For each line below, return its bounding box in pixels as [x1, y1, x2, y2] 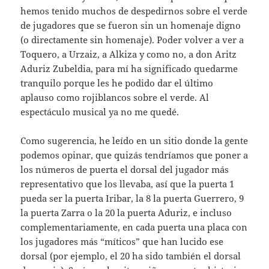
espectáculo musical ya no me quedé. [20, 106, 180, 118]
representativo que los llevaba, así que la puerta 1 [20, 178, 235, 190]
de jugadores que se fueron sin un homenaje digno [20, 19, 241, 32]
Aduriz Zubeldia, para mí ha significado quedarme [20, 62, 238, 75]
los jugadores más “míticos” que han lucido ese [20, 235, 224, 248]
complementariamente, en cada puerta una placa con [20, 221, 248, 234]
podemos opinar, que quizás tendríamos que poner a [20, 149, 249, 162]
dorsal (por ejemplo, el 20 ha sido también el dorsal [20, 250, 241, 262]
